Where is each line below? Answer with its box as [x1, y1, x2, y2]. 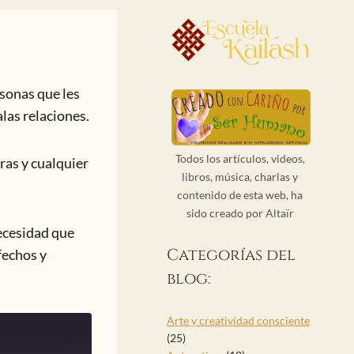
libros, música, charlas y [182, 170, 299, 184]
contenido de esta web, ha [177, 188, 303, 202]
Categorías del [166, 244, 296, 266]
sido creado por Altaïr [186, 206, 294, 220]
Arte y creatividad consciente [166, 314, 310, 328]
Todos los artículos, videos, [175, 152, 305, 166]
